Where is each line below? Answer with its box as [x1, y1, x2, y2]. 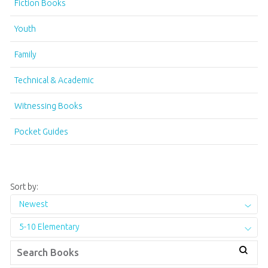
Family [14, 50, 36, 59]
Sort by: [10, 182, 38, 191]
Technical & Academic [14, 75, 94, 85]
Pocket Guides [14, 127, 68, 136]
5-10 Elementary [19, 222, 80, 232]
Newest [19, 199, 48, 209]
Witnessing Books [14, 101, 83, 111]
